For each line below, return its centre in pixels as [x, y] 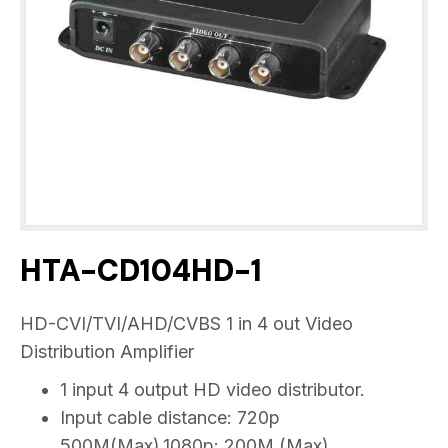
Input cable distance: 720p [170, 417]
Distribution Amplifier [107, 351]
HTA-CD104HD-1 [141, 270]
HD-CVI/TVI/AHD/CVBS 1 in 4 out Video [186, 323]
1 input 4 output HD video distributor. [212, 389]
